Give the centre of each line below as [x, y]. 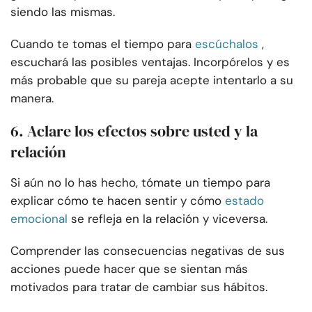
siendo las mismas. [63, 12]
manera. [32, 99]
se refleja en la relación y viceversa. [169, 219]
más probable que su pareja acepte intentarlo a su [152, 80]
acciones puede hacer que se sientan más [129, 269]
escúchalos [227, 44]
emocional [39, 219]
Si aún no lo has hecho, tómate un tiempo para [140, 183]
